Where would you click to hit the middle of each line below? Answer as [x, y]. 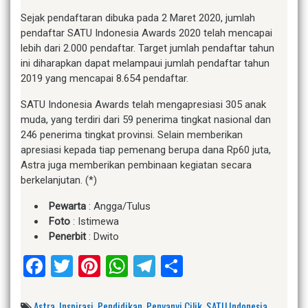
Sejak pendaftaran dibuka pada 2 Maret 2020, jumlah [138, 18]
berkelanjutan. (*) [59, 180]
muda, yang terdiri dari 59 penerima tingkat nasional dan [146, 120]
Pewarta [67, 207]
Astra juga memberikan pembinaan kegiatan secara [136, 165]
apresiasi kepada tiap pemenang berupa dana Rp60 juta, [146, 150]
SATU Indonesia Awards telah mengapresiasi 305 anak [143, 105]
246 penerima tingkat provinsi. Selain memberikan [132, 135]
